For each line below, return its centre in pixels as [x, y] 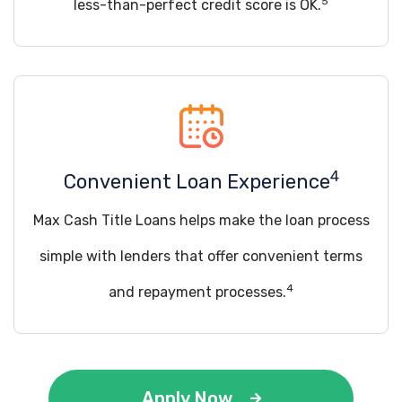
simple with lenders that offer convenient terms [201, 256]
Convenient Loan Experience [197, 182]
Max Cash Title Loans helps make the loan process [201, 220]
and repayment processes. [197, 292]
